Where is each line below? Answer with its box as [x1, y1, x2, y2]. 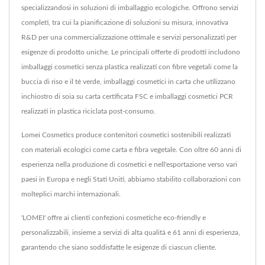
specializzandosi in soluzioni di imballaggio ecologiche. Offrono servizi [21, 4, 238, 11]
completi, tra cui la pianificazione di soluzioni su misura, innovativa [21, 18, 228, 26]
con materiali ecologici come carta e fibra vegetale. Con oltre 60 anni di [21, 146, 241, 153]
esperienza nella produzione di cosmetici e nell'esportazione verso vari [21, 160, 237, 168]
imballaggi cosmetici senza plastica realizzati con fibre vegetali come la [21, 63, 238, 70]
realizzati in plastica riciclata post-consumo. [21, 107, 156, 115]
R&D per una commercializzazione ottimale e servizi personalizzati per [21, 33, 237, 41]
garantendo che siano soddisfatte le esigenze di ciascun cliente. [21, 243, 216, 251]
